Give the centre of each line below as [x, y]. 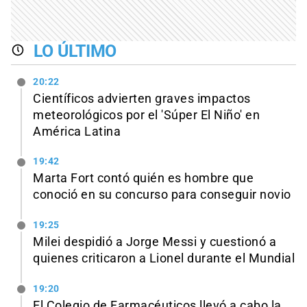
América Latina [77, 131]
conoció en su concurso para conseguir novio [162, 195]
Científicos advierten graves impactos [142, 98]
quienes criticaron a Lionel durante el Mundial [164, 259]
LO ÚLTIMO [75, 51]
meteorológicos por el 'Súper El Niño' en [146, 115]
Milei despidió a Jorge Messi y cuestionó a [155, 242]
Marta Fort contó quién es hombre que [143, 179]
